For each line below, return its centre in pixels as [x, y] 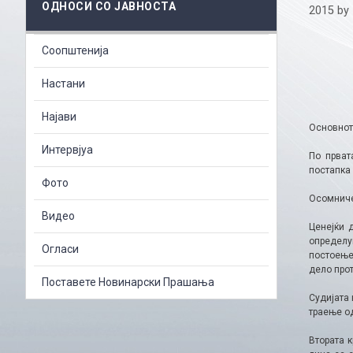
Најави [59, 116]
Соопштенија [75, 50]
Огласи [60, 249]
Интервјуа [67, 149]
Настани [63, 83]
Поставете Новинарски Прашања [128, 282]
